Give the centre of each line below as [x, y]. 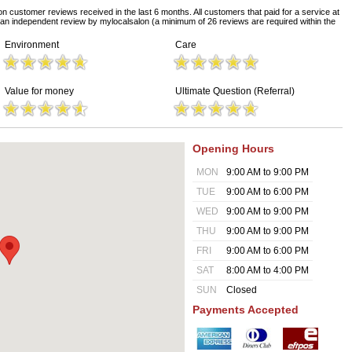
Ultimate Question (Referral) [235, 91]
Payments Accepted [246, 310]
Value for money [39, 91]
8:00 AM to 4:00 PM [268, 270]
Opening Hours [233, 148]
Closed [242, 290]
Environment [32, 45]
